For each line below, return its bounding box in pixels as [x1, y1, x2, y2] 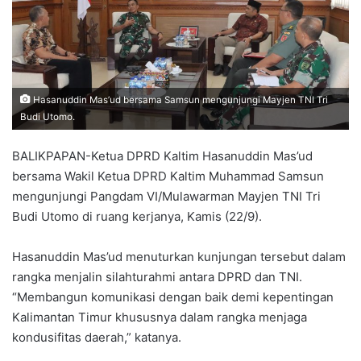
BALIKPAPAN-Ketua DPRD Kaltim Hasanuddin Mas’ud [12, 147, 313, 164]
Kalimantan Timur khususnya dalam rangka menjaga [12, 309, 307, 325]
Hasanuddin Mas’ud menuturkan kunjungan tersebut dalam [12, 248, 346, 264]
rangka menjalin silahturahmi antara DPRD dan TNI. [12, 268, 302, 284]
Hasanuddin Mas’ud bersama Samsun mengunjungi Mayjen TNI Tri [31, 93, 328, 106]
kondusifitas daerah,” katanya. [12, 329, 181, 345]
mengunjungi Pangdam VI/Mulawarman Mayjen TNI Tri [12, 188, 321, 204]
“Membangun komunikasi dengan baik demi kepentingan [12, 288, 334, 305]
